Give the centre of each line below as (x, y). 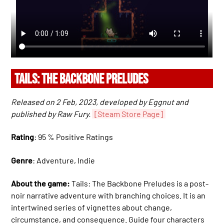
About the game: (41, 183)
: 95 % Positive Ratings (74, 137)
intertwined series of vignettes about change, (92, 207)
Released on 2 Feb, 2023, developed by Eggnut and (100, 102)
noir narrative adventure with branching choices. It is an (108, 195)
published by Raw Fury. (51, 114)
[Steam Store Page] (129, 114)
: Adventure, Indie (64, 160)
